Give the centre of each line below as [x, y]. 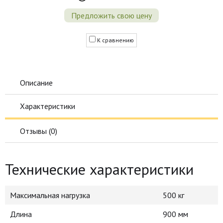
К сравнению [115, 40]
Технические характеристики [99, 169]
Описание [36, 82]
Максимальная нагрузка [50, 195]
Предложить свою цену [111, 15]
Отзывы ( [35, 131]
